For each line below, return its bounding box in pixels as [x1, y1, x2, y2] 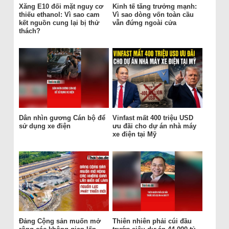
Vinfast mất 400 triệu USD [112, 114, 193, 122]
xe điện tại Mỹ [112, 130, 156, 139]
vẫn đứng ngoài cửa [112, 19, 176, 27]
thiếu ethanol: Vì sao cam [18, 11, 100, 19]
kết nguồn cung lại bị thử [18, 19, 99, 27]
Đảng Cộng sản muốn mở [18, 217, 101, 225]
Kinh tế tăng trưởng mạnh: [112, 3, 197, 11]
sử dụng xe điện [18, 122, 71, 130]
